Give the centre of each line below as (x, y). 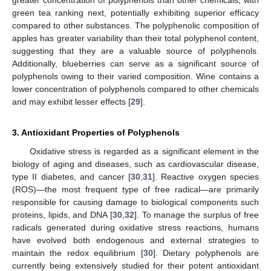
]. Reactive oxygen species (205, 176)
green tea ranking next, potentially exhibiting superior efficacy (135, 12)
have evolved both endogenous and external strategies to (135, 240)
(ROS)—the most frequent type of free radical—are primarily (135, 189)
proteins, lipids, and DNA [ (62, 214)
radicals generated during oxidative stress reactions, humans (135, 227)
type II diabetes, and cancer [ (71, 176)
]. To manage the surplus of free (197, 214)
